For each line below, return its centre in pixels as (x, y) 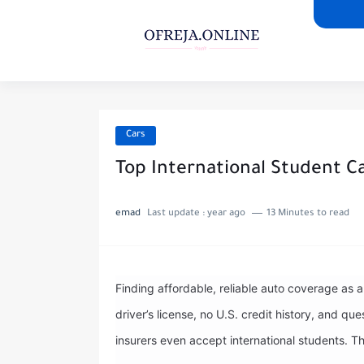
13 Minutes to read (308, 214)
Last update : (177, 214)
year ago (226, 214)
